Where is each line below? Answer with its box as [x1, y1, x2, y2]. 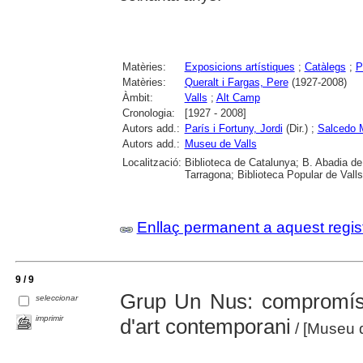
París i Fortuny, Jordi [184, 122, 283, 135]
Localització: [122, 156, 181, 169]
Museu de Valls [184, 137, 257, 150]
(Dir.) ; [282, 122, 318, 135]
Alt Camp [216, 91, 260, 104]
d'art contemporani [119, 314, 291, 339]
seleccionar [36, 293, 79, 302]
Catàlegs [304, 60, 346, 73]
